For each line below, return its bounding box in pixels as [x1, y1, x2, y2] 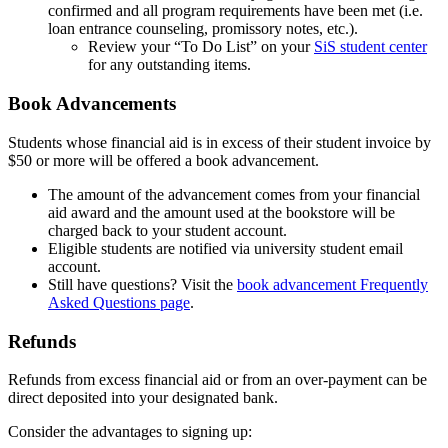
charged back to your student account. [48, 221, 287, 239]
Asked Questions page [48, 293, 190, 311]
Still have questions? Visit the [48, 275, 237, 293]
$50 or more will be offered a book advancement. [8, 151, 319, 169]
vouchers [176, 93, 249, 115]
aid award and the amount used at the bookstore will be [48, 203, 395, 221]
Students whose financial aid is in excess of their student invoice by [8, 133, 431, 151]
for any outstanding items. [88, 56, 251, 74]
